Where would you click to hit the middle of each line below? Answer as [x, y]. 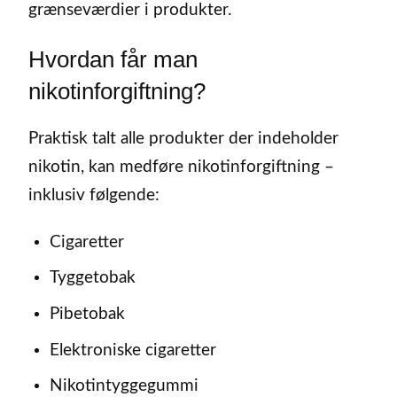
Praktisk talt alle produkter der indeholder [183, 139]
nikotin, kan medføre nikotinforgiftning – [181, 167]
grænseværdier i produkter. [130, 11]
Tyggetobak [92, 278]
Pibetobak [87, 314]
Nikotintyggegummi [124, 386]
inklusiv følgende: [94, 196]
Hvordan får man [113, 60]
